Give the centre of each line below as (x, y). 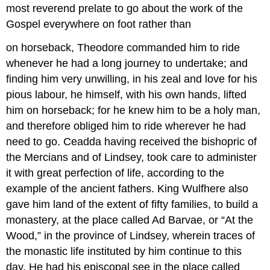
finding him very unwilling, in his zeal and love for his (132, 79)
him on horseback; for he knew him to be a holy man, (133, 110)
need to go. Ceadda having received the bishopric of (132, 141)
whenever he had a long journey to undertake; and (127, 63)
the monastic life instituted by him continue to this (124, 251)
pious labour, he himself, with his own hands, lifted (127, 94)
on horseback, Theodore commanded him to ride (123, 47)
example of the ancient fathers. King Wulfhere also (127, 188)
